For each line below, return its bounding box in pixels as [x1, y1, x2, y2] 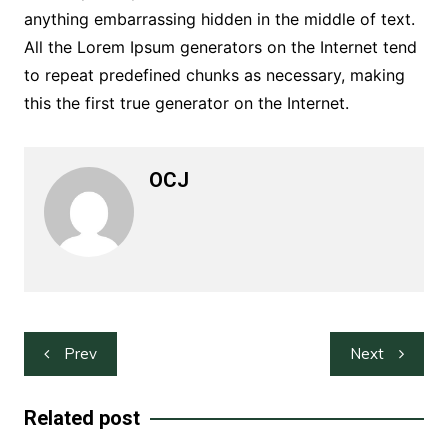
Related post [23, 406, 140, 431]
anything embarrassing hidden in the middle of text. [23, 9, 415, 30]
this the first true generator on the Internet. [23, 93, 349, 114]
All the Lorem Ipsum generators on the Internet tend [23, 37, 417, 58]
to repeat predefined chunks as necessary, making [23, 65, 405, 86]
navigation [22, 362, 146, 393]
